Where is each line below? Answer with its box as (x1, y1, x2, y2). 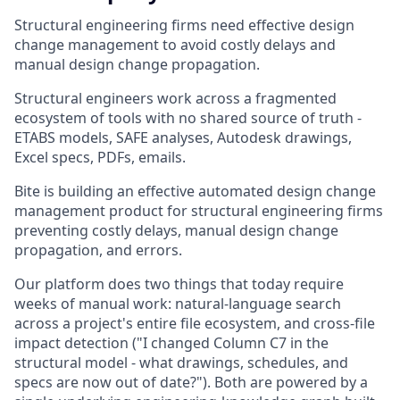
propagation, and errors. (14, 239, 182, 260)
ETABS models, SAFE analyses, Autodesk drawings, (14, 127, 352, 147)
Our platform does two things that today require (14, 273, 344, 294)
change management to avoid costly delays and (14, 34, 336, 54)
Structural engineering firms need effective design (14, 14, 354, 35)
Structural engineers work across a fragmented (14, 87, 337, 108)
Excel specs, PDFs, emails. (14, 146, 186, 167)
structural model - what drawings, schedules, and (14, 352, 348, 372)
